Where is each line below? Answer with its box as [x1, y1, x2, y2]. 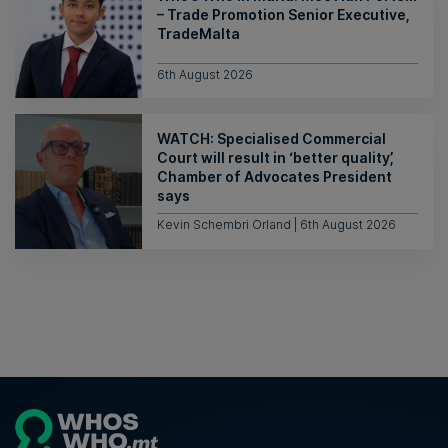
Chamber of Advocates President [157, 168, 392, 186]
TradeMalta [157, 25, 240, 43]
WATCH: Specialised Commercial [157, 130, 386, 148]
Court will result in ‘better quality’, [157, 149, 394, 167]
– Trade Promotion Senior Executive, [157, 6, 410, 24]
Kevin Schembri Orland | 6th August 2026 [157, 216, 396, 232]
